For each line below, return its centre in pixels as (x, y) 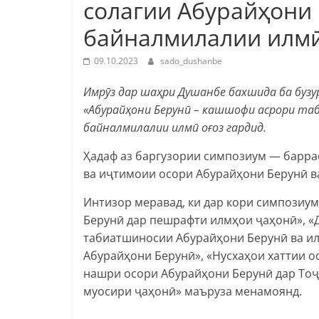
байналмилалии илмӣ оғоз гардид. (175, 127)
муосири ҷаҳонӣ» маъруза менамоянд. (193, 291)
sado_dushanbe (191, 61)
